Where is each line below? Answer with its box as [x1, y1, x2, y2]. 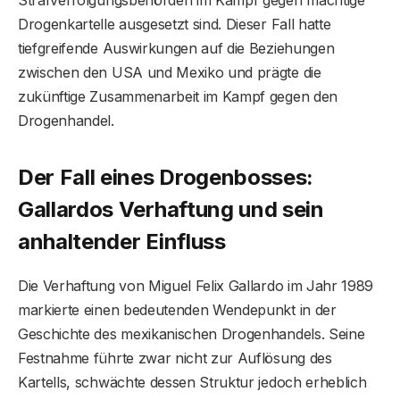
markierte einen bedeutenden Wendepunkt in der [18, 301, 337, 320]
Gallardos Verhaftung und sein [18, 196, 324, 223]
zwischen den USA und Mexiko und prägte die [18, 63, 321, 82]
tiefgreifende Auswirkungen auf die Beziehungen [18, 39, 335, 58]
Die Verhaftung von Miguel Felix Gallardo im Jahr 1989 [18, 277, 374, 296]
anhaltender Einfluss [18, 229, 226, 255]
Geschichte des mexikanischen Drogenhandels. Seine [18, 325, 365, 344]
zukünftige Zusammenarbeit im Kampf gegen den [18, 87, 337, 106]
